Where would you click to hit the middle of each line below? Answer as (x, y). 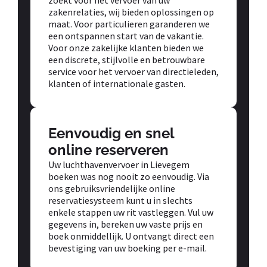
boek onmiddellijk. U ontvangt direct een (131, 236)
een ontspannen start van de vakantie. (126, 35)
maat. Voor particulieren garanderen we (129, 24)
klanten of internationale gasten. (117, 83)
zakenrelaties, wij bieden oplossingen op (131, 12)
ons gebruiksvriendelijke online (112, 188)
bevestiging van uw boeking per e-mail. (128, 248)
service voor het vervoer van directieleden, (133, 71)
